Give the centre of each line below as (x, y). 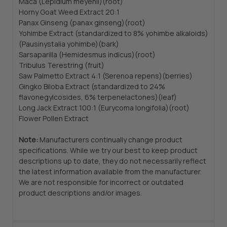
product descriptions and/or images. (80, 193)
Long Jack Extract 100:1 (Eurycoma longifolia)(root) (104, 108)
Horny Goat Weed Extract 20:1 (69, 12)
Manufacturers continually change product (110, 140)
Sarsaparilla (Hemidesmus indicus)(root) (87, 54)
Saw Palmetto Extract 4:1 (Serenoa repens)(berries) (105, 76)
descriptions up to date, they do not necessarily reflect (112, 161)
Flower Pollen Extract (53, 118)
